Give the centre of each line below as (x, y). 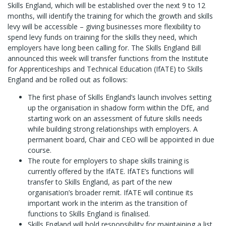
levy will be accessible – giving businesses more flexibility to (104, 27)
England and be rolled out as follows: (68, 80)
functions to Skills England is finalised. (89, 214)
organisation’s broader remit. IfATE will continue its (110, 193)
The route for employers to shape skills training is (108, 161)
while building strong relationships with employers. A (113, 129)
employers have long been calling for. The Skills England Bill (104, 48)
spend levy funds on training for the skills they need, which (102, 37)
